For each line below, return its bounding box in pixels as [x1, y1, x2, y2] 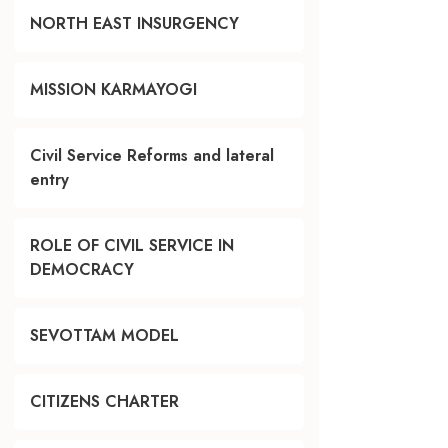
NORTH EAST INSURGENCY [30, 11, 239, 35]
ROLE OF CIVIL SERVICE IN [30, 233, 234, 257]
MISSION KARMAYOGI [30, 77, 197, 101]
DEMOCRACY [30, 257, 134, 281]
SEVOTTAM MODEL [30, 323, 179, 347]
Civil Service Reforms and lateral [30, 143, 274, 167]
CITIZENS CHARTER [30, 389, 179, 413]
